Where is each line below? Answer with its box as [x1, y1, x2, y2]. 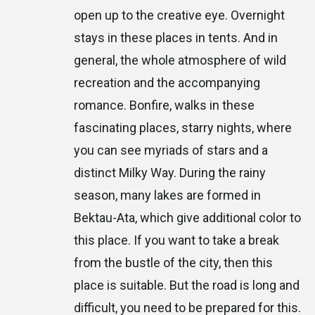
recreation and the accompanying [74, 75, 260, 91]
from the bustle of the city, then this [74, 255, 273, 271]
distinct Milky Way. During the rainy [74, 165, 266, 181]
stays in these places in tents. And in [74, 30, 278, 46]
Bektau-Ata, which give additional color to [74, 210, 301, 226]
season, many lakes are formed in [74, 188, 261, 203]
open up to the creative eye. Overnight [74, 8, 285, 23]
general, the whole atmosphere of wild [74, 53, 286, 68]
